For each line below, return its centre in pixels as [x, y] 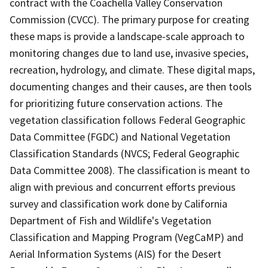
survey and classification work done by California [118, 203]
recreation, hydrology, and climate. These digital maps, [132, 69]
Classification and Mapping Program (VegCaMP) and [127, 237]
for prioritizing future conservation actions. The [116, 103]
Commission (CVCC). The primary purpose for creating [130, 19]
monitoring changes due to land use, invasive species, [129, 53]
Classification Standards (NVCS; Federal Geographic [124, 153]
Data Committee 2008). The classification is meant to [130, 170]
